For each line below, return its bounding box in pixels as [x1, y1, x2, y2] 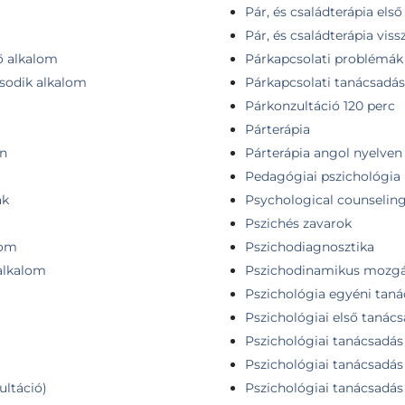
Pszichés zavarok [245, 214, 352, 231]
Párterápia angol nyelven [245, 144, 402, 161]
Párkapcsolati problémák [245, 50, 403, 67]
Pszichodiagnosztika [245, 238, 374, 255]
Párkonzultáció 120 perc [245, 97, 395, 114]
